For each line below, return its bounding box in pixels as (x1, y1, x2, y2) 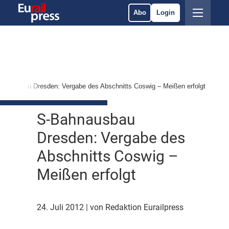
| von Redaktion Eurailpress (86, 202, 184, 213)
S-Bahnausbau (37, 110, 135, 129)
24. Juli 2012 (37, 202, 86, 213)
